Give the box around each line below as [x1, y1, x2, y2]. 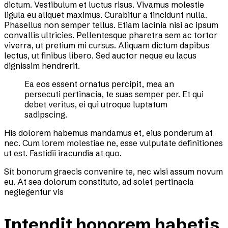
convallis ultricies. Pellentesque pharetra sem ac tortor [4, 30, 217, 41]
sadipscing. [24, 109, 67, 120]
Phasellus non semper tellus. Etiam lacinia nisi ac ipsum [4, 20, 218, 31]
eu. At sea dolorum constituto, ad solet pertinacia [4, 177, 194, 187]
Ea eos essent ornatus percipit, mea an [24, 79, 174, 90]
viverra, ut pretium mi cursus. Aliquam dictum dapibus [4, 40, 210, 51]
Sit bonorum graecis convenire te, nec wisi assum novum [4, 166, 223, 177]
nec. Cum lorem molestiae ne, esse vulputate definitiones [4, 138, 223, 149]
